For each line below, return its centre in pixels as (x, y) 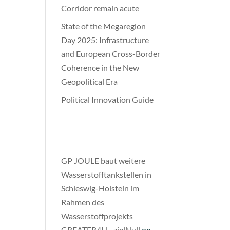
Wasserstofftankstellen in (107, 174)
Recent (85, 128)
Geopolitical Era (90, 81)
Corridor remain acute (100, 8)
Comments (99, 142)
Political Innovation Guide (108, 99)
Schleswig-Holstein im (100, 188)
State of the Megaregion (104, 26)
